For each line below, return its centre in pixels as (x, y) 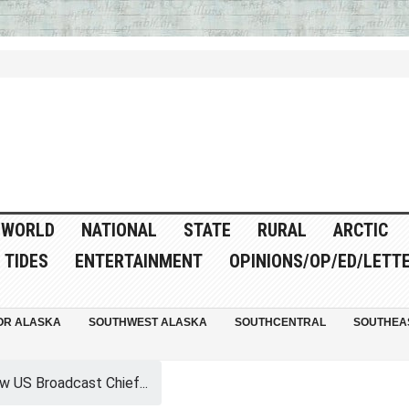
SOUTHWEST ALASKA (147, 323)
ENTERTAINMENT (138, 262)
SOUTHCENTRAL (280, 323)
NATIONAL (119, 231)
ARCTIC (360, 231)
